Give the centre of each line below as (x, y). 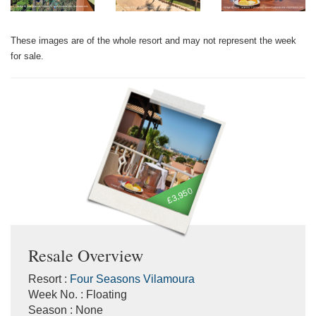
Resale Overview (86, 255)
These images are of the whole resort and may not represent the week (153, 40)
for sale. (27, 56)
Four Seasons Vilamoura (132, 279)
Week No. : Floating (78, 294)
